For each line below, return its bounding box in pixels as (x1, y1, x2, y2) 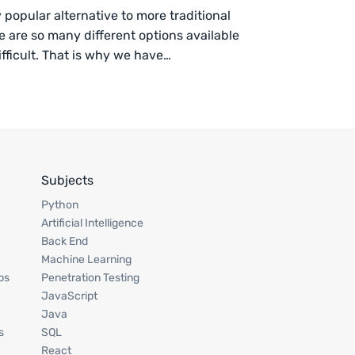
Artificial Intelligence (41, 216, 144, 230)
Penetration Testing (41, 270, 140, 284)
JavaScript (41, 288, 98, 303)
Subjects (41, 172, 94, 188)
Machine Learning (41, 252, 132, 266)
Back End (41, 234, 89, 248)
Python (41, 197, 79, 212)
